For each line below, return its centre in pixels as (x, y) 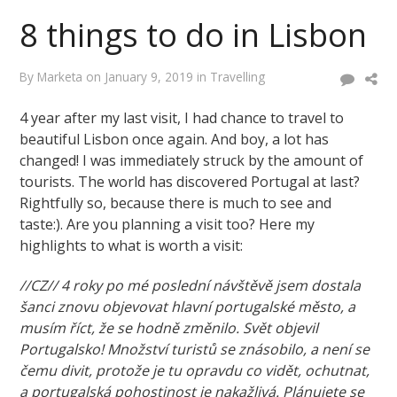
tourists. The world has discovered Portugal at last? (190, 182)
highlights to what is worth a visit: (132, 246)
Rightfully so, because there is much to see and (176, 203)
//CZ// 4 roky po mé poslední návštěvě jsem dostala (191, 286)
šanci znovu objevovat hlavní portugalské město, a (188, 307)
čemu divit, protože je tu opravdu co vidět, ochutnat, (195, 371)
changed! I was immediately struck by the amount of (192, 161)
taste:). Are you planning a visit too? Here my (167, 225)
